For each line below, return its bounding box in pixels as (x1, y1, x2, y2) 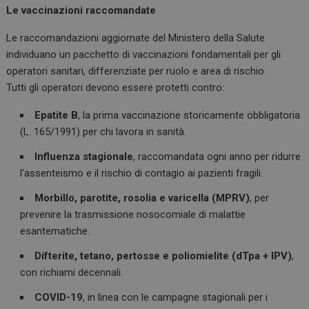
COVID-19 (34, 291, 83, 304)
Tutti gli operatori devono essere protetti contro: (6, 81, 225, 94)
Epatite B (34, 109, 79, 122)
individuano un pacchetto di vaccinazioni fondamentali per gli (6, 48, 281, 61)
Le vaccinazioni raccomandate (6, 4, 157, 17)
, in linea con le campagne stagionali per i (83, 291, 268, 304)
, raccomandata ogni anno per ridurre (133, 150, 301, 163)
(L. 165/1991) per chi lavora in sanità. (20, 126, 187, 139)
